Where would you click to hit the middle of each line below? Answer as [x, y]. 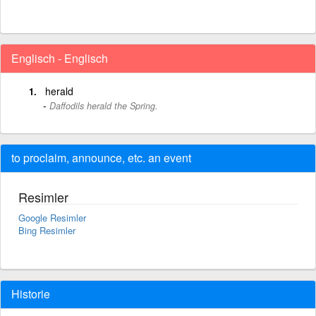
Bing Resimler [47, 230]
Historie [31, 294]
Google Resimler [52, 218]
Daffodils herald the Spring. [104, 106]
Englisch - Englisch [60, 58]
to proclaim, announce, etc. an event [101, 158]
